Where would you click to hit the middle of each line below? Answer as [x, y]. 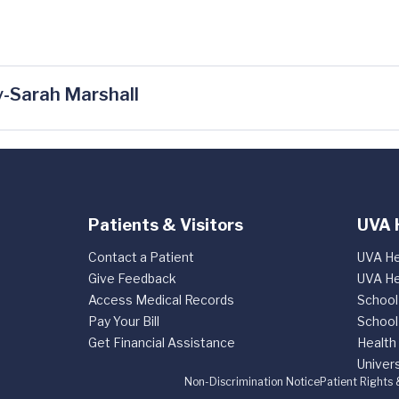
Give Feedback [132, 278]
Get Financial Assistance [161, 342]
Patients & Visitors [165, 225]
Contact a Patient [141, 257]
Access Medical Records [161, 300]
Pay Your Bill [123, 321]
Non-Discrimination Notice [252, 382]
